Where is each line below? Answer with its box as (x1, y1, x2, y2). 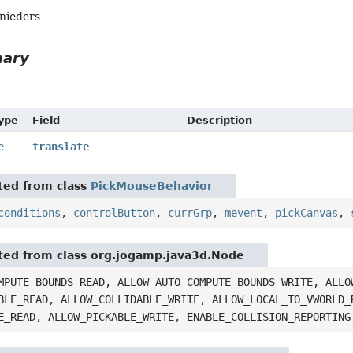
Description (187, 113, 253, 126)
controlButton (73, 206, 156, 219)
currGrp (168, 206, 213, 219)
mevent (225, 206, 263, 219)
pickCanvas (275, 206, 339, 219)
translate (32, 139, 89, 153)
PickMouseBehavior (91, 179, 214, 192)
